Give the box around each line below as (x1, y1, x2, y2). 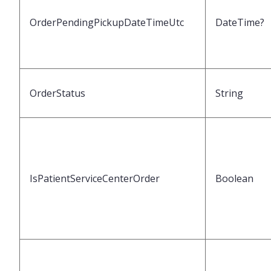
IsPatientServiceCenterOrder (30, 172, 160, 186)
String (215, 87, 243, 100)
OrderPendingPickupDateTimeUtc (30, 16, 184, 30)
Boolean (215, 172, 253, 186)
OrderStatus (30, 87, 85, 100)
